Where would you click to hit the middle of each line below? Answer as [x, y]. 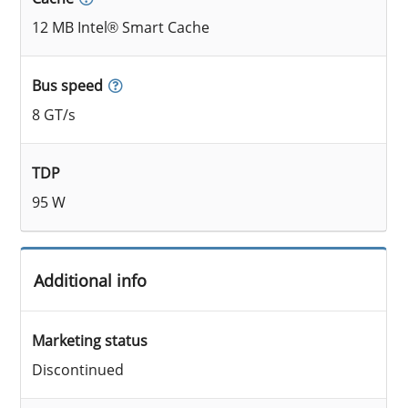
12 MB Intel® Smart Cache [121, 27]
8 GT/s [54, 114]
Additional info [91, 280]
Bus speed [68, 85]
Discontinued [78, 369]
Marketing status [90, 340]
